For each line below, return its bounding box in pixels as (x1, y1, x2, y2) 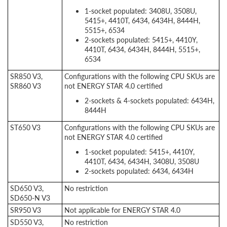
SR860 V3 (10, 81, 41, 91)
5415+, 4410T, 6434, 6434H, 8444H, (85, 15, 200, 25)
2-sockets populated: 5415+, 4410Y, (85, 34, 198, 45)
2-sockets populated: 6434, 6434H (85, 166, 194, 176)
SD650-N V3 (10, 193, 50, 203)
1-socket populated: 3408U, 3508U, (85, 6, 197, 16)
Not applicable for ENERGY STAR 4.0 (64, 205, 180, 215)
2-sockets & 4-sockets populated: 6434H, (85, 95, 214, 105)
